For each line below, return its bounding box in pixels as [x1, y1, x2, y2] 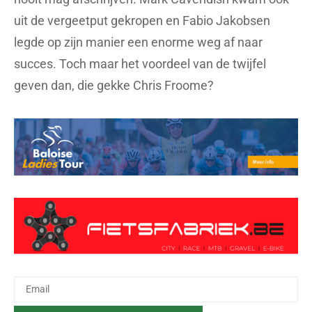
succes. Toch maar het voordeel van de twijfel [14, 56, 266, 71]
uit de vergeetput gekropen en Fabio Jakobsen [14, 13, 270, 28]
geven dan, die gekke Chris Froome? [14, 77, 214, 93]
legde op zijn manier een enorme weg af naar [14, 34, 263, 49]
